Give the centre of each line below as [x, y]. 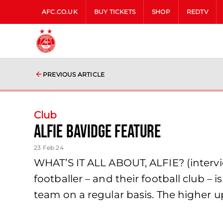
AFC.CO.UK [60, 12]
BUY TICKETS [115, 12]
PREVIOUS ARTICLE [74, 74]
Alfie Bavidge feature [98, 132]
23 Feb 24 [49, 148]
